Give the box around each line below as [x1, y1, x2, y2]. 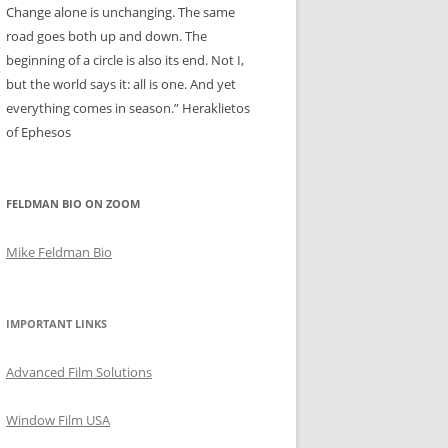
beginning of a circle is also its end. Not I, [6, 51, 244, 69]
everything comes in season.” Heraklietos [6, 99, 250, 117]
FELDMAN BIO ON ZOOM [6, 196, 140, 211]
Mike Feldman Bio [6, 243, 112, 261]
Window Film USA [6, 411, 110, 429]
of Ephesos [6, 123, 71, 141]
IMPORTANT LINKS [6, 316, 107, 331]
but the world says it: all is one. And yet [6, 75, 236, 93]
